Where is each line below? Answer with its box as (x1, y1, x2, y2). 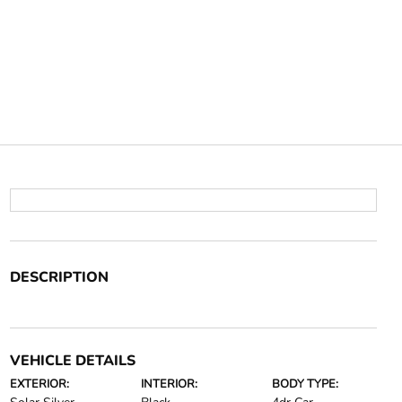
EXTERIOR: (9, 376, 69, 392)
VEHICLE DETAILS (9, 351, 135, 371)
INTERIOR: (140, 376, 197, 392)
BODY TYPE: (272, 376, 339, 392)
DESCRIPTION (9, 267, 109, 287)
